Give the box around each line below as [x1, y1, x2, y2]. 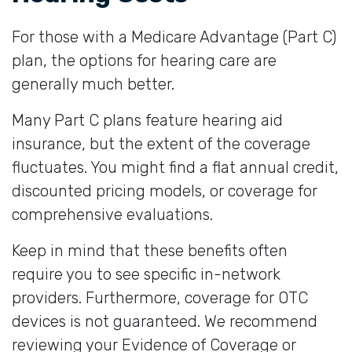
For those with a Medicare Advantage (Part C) [12, 27, 336, 46]
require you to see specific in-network [12, 264, 280, 284]
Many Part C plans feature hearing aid [12, 110, 283, 130]
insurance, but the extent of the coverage [12, 134, 310, 153]
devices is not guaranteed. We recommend [12, 311, 317, 331]
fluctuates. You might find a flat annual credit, [12, 157, 339, 177]
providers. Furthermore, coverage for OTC [12, 288, 308, 307]
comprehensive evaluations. [12, 204, 213, 224]
